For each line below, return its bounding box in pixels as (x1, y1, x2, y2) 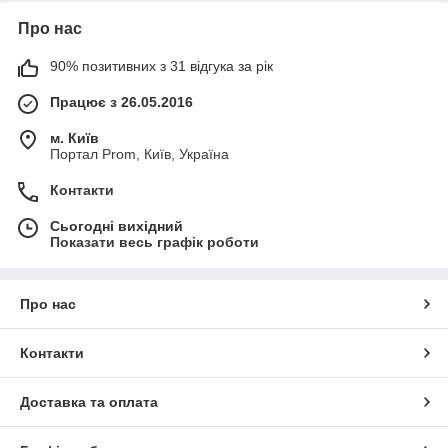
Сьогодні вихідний (50, 218, 183, 235)
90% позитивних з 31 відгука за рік (50, 58, 273, 75)
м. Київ (50, 130, 99, 147)
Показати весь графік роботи (50, 234, 259, 251)
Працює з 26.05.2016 (50, 94, 193, 111)
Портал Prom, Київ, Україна (50, 146, 229, 163)
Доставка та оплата (20, 394, 158, 411)
